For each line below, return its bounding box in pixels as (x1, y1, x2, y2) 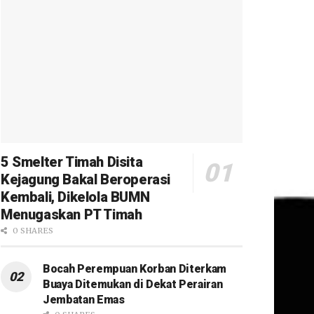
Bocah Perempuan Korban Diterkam (43, 261, 227, 275)
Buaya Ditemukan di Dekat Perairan (43, 277, 223, 291)
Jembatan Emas (43, 292, 125, 306)
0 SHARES (11, 225, 53, 235)
